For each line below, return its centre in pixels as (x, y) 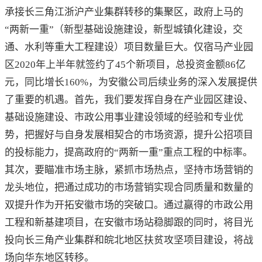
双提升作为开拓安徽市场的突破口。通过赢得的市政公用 (129, 205)
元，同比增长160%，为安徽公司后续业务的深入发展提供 (131, 82)
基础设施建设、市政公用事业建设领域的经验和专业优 (124, 118)
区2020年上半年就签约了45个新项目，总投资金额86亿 (125, 65)
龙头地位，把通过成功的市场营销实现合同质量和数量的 (129, 188)
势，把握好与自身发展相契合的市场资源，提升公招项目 (129, 135)
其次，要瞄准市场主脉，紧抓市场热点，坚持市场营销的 (129, 170)
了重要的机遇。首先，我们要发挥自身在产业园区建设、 (129, 100)
